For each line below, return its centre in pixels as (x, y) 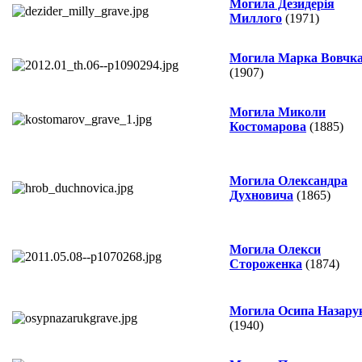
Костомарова (268, 127)
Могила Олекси (275, 250)
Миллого (256, 19)
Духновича (261, 196)
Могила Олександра (288, 181)
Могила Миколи (278, 112)
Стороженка (266, 264)
